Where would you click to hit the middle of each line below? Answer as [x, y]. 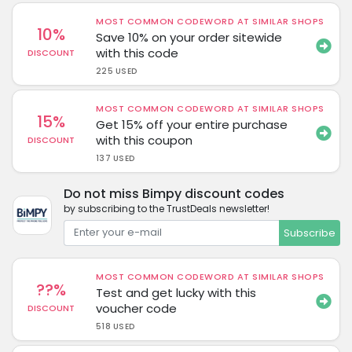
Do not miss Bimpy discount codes [174, 193]
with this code [137, 53]
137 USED [115, 158]
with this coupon [145, 140]
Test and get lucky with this [176, 293]
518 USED [115, 326]
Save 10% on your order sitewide [189, 37]
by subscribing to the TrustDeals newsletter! [166, 208]
